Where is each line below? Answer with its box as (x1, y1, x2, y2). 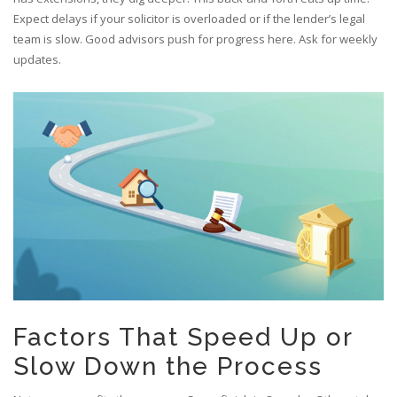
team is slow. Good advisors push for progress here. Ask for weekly (13, 31, 378, 48)
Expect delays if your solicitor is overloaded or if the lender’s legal (13, 11, 365, 27)
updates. (13, 51, 61, 68)
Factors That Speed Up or (13, 323, 353, 353)
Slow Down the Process (13, 352, 323, 382)
